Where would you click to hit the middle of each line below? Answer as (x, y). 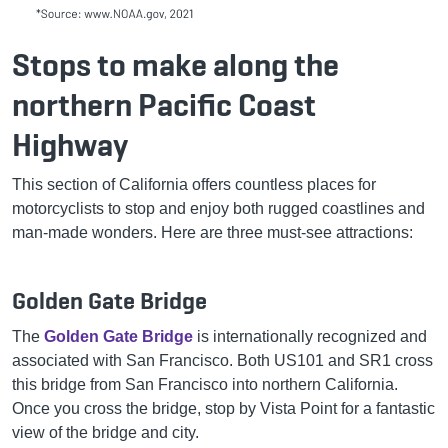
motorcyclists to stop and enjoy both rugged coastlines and (218, 208)
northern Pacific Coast (164, 104)
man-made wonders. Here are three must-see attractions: (212, 232)
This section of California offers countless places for (194, 184)
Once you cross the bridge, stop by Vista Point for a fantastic (223, 408)
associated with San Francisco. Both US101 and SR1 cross (222, 360)
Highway (70, 144)
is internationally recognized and (310, 336)
